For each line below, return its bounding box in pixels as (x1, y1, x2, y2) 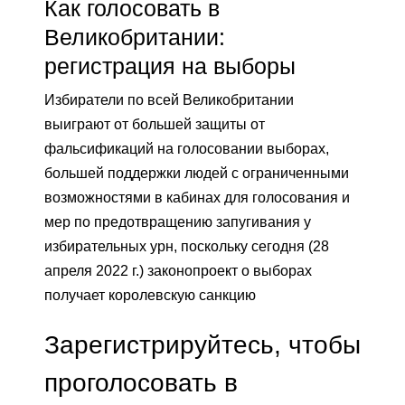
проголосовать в (44, 368, 238, 398)
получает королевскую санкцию (44, 287, 256, 304)
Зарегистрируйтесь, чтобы (44, 330, 361, 360)
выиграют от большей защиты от (44, 117, 265, 133)
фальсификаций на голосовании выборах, (44, 141, 329, 157)
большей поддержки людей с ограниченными (44, 165, 349, 182)
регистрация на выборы (44, 53, 296, 80)
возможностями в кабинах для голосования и (44, 190, 350, 206)
